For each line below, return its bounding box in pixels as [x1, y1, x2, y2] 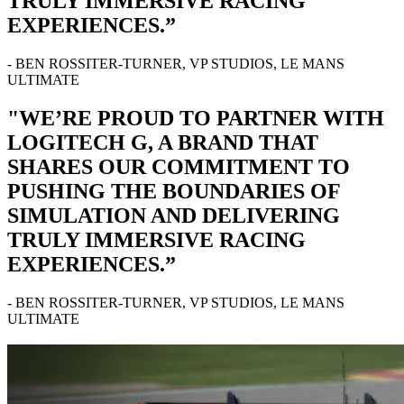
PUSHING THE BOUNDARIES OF [7, 179, 340, 203]
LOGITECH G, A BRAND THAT [7, 130, 318, 154]
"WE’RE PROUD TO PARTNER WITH [7, 106, 384, 130]
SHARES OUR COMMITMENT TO [7, 154, 350, 179]
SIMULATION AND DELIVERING [7, 203, 340, 227]
